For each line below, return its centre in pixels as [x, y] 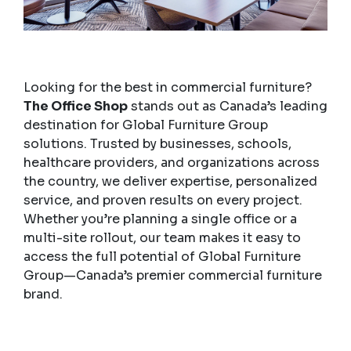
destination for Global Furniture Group [146, 125]
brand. [43, 294]
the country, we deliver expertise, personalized [170, 181]
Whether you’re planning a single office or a [160, 219]
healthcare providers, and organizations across [172, 162]
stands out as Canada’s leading [228, 106]
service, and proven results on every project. [163, 200]
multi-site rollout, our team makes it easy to [162, 237]
